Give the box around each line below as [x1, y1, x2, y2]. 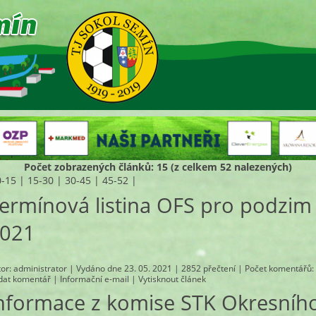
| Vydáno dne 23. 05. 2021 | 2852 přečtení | [67, 263, 245, 274]
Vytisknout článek [138, 274, 207, 285]
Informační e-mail [60, 274, 130, 285]
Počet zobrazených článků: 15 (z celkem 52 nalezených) [23, 159, 292, 174]
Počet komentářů [245, 263, 312, 274]
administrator [13, 263, 68, 274]
